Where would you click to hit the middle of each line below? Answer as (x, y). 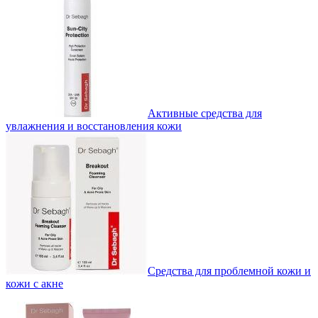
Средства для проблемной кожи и (229, 270)
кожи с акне (34, 283)
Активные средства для (205, 113)
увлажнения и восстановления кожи (94, 126)
